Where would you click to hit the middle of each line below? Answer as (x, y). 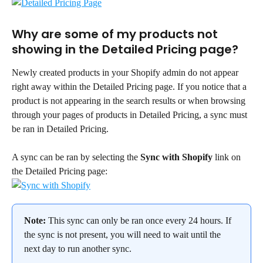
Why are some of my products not (116, 34)
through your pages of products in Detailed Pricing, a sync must (131, 114)
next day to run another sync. (78, 249)
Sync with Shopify (176, 157)
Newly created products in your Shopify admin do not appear (126, 72)
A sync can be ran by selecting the (76, 157)
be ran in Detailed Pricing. (60, 129)
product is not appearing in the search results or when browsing (130, 100)
